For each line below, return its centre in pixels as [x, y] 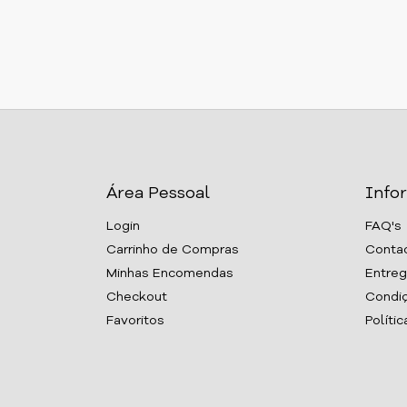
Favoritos [135, 321]
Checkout [137, 297]
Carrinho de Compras [173, 250]
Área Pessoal [158, 194]
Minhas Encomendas [170, 273]
